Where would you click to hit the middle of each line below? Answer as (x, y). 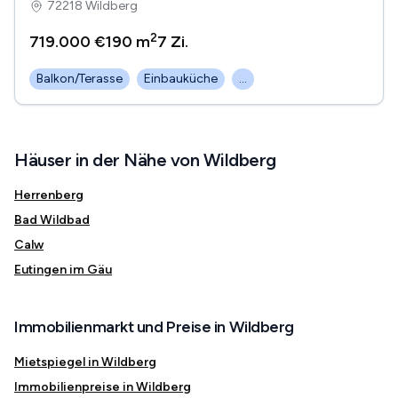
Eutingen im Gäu (63, 270)
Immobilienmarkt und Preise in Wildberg (154, 327)
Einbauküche (181, 79)
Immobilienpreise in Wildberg (103, 387)
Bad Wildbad (52, 220)
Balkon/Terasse (80, 79)
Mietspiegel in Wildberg (85, 362)
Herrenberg (49, 195)
